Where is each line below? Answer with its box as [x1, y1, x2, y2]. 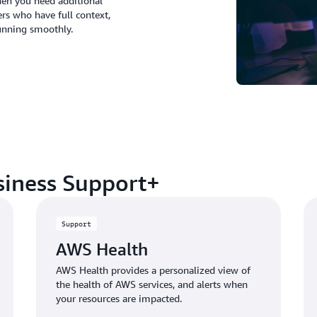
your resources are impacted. [55, 292, 182, 304]
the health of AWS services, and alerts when [55, 277, 248, 290]
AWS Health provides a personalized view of [55, 263, 250, 276]
